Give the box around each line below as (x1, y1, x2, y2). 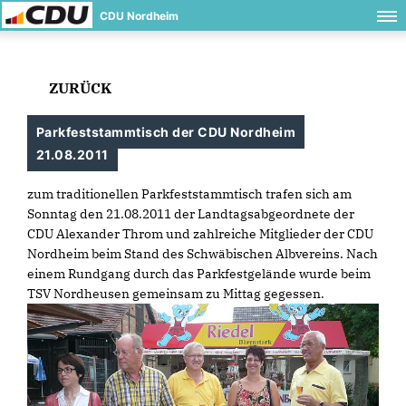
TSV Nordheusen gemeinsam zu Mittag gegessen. (27, 285, 324, 302)
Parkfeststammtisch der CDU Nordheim (36, 124, 296, 140)
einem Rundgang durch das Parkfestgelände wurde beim (27, 266, 371, 282)
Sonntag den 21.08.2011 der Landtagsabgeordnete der (27, 206, 354, 222)
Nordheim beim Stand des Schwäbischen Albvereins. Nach (27, 246, 378, 262)
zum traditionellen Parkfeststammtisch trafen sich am (27, 186, 352, 202)
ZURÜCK (45, 78, 112, 98)
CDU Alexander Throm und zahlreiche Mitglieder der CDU (27, 226, 373, 242)
